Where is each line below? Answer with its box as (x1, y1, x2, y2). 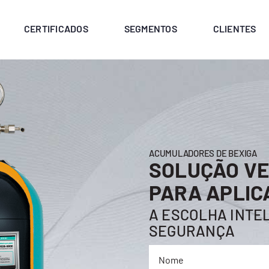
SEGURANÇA (148, 222, 235, 240)
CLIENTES (213, 22, 256, 34)
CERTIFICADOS (23, 22, 88, 34)
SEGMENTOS (124, 22, 177, 34)
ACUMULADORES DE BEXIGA (148, 148, 258, 159)
